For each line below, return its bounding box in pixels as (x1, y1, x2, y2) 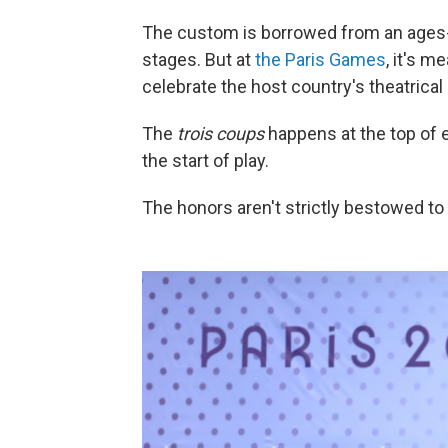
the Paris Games (255, 49, 386, 70)
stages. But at (142, 49, 255, 70)
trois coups (177, 123, 268, 144)
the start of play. (142, 150, 269, 171)
